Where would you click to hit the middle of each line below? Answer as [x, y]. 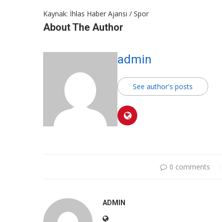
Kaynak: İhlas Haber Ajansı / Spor [96, 14]
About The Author [83, 28]
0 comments [190, 167]
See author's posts [163, 87]
